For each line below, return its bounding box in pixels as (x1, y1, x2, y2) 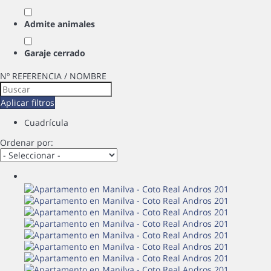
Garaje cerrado (24, 47, 85, 59)
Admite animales (24, 18, 95, 30)
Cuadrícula (24, 117, 68, 128)
